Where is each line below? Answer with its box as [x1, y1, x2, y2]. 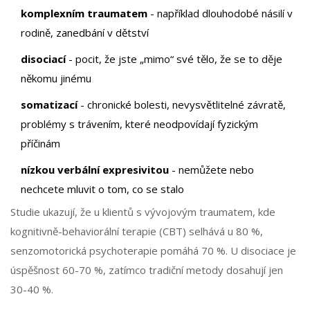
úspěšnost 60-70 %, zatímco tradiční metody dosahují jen [10, 263, 283, 277]
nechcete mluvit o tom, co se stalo [21, 182, 184, 197]
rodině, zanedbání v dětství [21, 26, 149, 40]
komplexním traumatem [21, 6, 147, 21]
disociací [21, 52, 66, 66]
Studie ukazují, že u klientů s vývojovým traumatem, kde [10, 205, 275, 219]
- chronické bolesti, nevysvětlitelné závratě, [77, 98, 286, 112]
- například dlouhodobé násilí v [147, 6, 293, 21]
